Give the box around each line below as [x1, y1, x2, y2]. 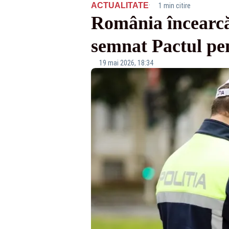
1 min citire [158, 2, 191, 10]
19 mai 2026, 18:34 [99, 59, 153, 67]
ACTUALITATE [90, 1, 149, 10]
